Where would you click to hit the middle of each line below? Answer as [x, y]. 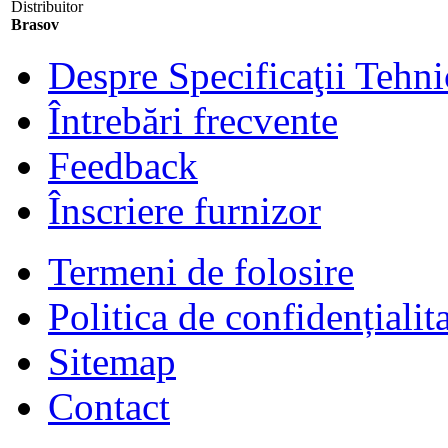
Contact [109, 406]
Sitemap [112, 361]
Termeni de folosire [201, 271]
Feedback [123, 165]
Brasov [35, 24]
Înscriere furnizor [184, 210]
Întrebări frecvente [193, 120]
